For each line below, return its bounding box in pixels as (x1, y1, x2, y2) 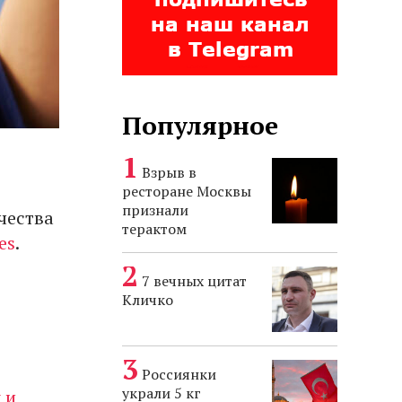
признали (122, 200, 188, 220)
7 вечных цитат (142, 271, 247, 291)
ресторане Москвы (122, 181, 251, 201)
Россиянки (142, 364, 216, 384)
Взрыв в (142, 162, 197, 182)
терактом (122, 219, 187, 239)
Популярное (122, 109, 278, 142)
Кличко (122, 290, 173, 310)
